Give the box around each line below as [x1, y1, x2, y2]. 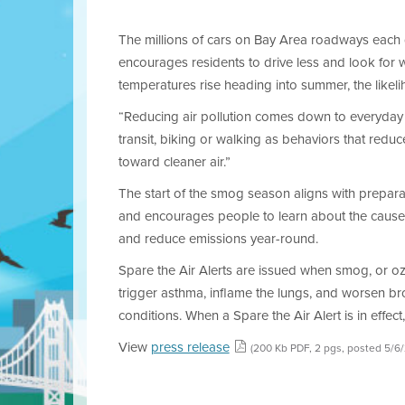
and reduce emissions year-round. [118, 229, 318, 249]
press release [150, 337, 230, 357]
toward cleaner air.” [118, 152, 231, 172]
